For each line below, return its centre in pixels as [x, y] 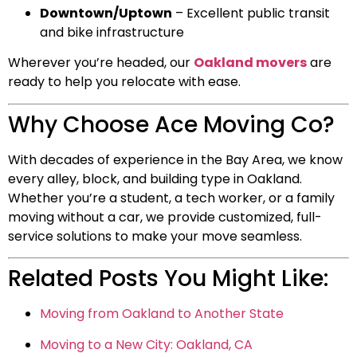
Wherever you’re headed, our [101, 63]
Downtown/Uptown [106, 13]
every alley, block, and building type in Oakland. [155, 178]
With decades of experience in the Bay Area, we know [175, 159]
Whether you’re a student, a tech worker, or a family [171, 198]
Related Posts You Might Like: [168, 279]
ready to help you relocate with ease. [124, 82]
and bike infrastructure [112, 32]
